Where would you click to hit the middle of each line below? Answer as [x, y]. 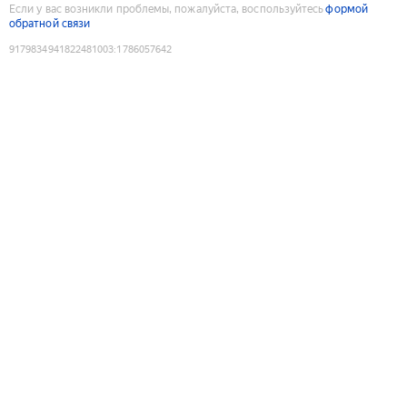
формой [347, 9]
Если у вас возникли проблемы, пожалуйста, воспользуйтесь [167, 9]
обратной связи [50, 23]
